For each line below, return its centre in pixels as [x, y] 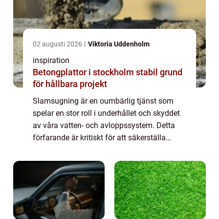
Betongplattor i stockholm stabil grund [84, 72]
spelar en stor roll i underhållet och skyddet [106, 113]
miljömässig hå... [62, 150]
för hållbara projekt [70, 84]
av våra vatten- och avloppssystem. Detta [104, 126]
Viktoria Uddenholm [119, 44]
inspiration [51, 61]
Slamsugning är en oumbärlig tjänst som [103, 101]
